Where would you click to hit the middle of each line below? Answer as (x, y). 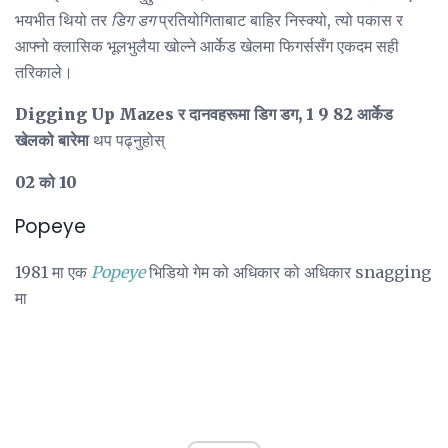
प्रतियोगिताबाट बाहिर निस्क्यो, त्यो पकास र (279, 20)
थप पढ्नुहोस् (127, 140)
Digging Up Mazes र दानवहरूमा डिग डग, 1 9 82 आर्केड (204, 114)
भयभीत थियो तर (63, 20)
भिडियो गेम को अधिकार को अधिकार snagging (288, 271)
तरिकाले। (44, 72)
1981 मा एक (53, 271)
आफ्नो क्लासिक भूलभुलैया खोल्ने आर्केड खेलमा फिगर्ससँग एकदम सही (207, 46)
